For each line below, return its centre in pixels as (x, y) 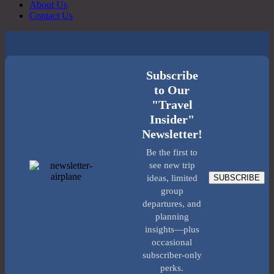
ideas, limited (172, 178)
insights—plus (172, 229)
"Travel (172, 105)
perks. (172, 268)
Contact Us (51, 16)
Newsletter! (172, 134)
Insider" (172, 119)
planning (172, 217)
